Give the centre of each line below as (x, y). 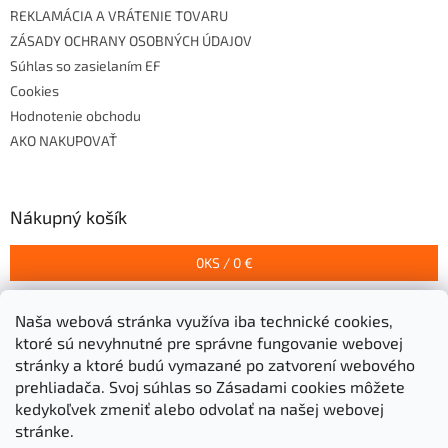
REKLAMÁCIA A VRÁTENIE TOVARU (119, 16)
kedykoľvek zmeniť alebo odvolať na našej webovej (199, 408)
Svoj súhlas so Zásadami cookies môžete (257, 386)
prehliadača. (62, 386)
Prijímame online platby (106, 328)
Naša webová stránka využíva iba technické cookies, (204, 320)
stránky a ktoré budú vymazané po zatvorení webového (215, 364)
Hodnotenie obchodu (75, 116)
